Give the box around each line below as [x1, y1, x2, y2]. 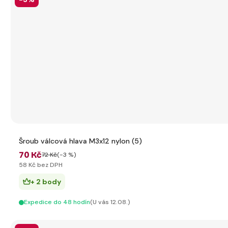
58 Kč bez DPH [19, 161, 63, 169]
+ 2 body [31, 177, 61, 186]
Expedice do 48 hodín [24, 198, 90, 206]
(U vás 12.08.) [90, 198, 130, 206]
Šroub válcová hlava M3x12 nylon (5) [19, 136, 142, 146]
